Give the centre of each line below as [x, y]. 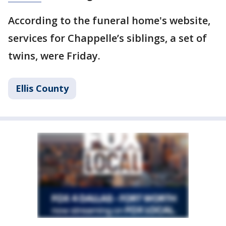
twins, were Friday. [55, 56]
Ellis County [42, 89]
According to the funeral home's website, [109, 21]
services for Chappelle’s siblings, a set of [107, 38]
